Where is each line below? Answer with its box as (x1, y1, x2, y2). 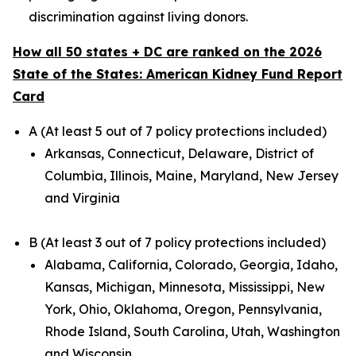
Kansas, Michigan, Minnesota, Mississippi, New (44, 279, 325, 295)
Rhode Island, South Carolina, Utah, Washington (44, 323, 340, 339)
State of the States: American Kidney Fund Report (13, 66, 342, 82)
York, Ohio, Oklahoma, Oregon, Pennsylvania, (44, 301, 322, 317)
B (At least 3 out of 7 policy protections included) (29, 234, 326, 250)
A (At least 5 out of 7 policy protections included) (29, 123, 327, 139)
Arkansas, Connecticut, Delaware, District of (44, 145, 314, 161)
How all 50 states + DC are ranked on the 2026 (13, 44, 322, 60)
